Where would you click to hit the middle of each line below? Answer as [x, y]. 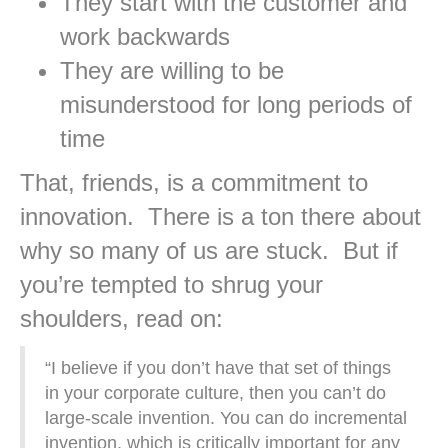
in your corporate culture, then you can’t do [215, 393]
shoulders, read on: [121, 319]
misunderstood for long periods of [236, 105]
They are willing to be [172, 71]
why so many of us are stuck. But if [209, 251]
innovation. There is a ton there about [220, 217]
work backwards [145, 37]
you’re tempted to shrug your [171, 285]
